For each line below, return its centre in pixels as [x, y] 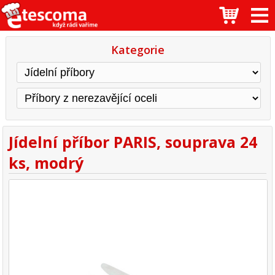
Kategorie [138, 49]
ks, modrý [46, 163]
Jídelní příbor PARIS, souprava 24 [133, 142]
